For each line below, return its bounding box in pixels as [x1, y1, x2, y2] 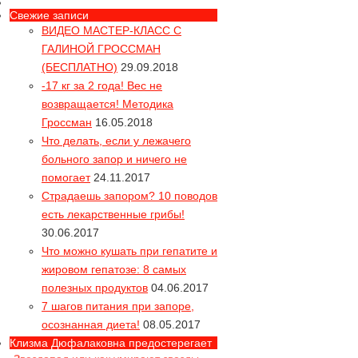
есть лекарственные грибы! [42, 208, 185, 221]
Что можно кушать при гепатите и [42, 245, 217, 257]
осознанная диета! [42, 318, 140, 331]
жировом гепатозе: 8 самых [42, 263, 186, 276]
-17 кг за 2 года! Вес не [42, 79, 162, 92]
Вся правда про [14, 282, 96, 296]
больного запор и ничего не [42, 153, 187, 165]
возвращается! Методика [42, 97, 173, 110]
